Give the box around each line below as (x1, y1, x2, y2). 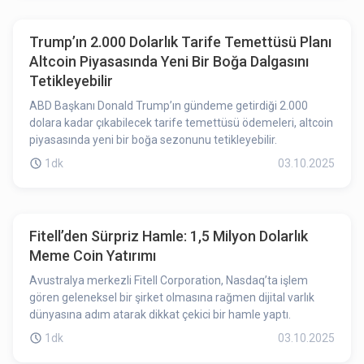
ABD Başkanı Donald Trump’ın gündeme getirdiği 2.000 (29, 99, 308, 112)
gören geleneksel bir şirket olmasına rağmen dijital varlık (29, 291, 314, 304)
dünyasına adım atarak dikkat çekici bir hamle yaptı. (29, 308, 291, 321)
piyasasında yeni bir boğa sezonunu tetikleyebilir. (29, 133, 277, 146)
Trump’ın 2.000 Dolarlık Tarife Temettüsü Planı (29, 33, 331, 50)
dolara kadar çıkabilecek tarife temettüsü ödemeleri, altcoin (29, 116, 333, 129)
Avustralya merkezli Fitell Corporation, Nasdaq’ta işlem (29, 274, 308, 287)
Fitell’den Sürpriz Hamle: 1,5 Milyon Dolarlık (29, 227, 308, 245)
